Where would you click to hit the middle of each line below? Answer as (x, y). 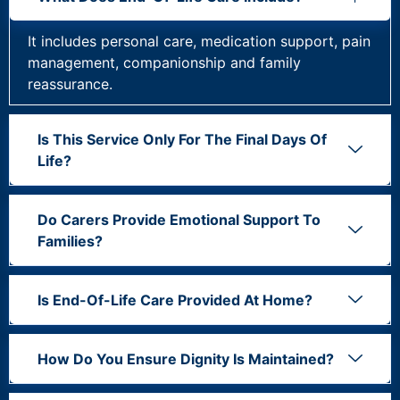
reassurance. (70, 83)
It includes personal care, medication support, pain (199, 41)
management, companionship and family (164, 62)
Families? (70, 241)
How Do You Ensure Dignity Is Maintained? (186, 358)
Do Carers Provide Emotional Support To (179, 219)
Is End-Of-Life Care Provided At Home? (175, 300)
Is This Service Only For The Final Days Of (182, 139)
